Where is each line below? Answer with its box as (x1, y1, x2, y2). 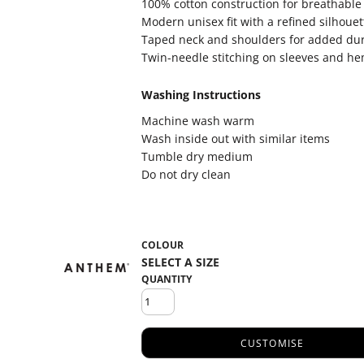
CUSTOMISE (240, 336, 305, 351)
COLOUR (141, 238, 184, 252)
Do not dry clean (141, 167, 231, 182)
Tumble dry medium (141, 149, 253, 164)
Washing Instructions (141, 87, 261, 102)
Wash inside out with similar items (141, 131, 330, 146)
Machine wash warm (141, 113, 254, 128)
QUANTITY (141, 272, 192, 286)
